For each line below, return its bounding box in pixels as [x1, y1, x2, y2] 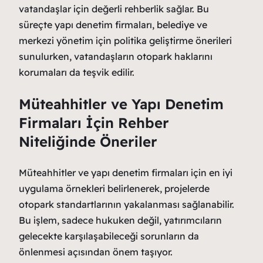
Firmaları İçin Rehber [19, 113, 169, 131]
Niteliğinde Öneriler [19, 132, 157, 150]
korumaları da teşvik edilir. [19, 66, 134, 78]
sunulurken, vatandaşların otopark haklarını [19, 50, 213, 62]
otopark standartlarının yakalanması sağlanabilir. [19, 198, 234, 210]
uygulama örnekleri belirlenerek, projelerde [19, 182, 210, 194]
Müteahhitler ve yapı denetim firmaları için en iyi [19, 166, 232, 178]
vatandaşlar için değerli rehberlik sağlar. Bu [19, 2, 209, 15]
